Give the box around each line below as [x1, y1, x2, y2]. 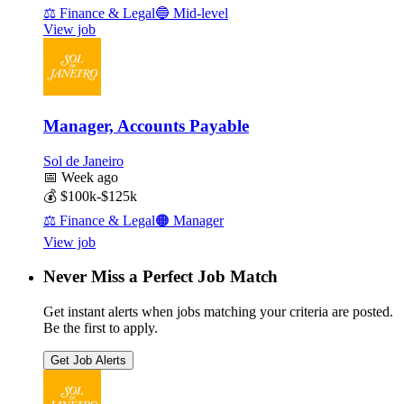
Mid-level [170, 5, 228, 22]
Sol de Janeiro [43, 152, 124, 169]
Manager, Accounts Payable [43, 115, 249, 135]
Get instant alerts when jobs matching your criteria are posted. [43, 304, 393, 320]
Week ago [58, 169, 118, 185]
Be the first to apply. [43, 320, 158, 336]
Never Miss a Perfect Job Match [43, 267, 278, 287]
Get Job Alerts [50, 353, 126, 368]
